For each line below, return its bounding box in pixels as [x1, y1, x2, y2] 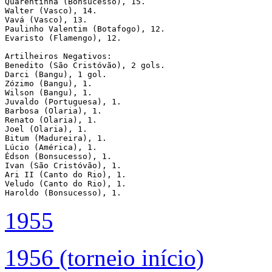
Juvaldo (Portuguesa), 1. [5, 97, 126, 106]
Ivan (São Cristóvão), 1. [5, 160, 126, 170]
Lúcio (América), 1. [5, 142, 102, 152]
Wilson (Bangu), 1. [5, 87, 97, 97]
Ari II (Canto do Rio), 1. [5, 169, 131, 179]
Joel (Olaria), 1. [5, 124, 92, 134]
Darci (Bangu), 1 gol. [5, 69, 112, 79]
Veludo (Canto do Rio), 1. [5, 178, 131, 188]
